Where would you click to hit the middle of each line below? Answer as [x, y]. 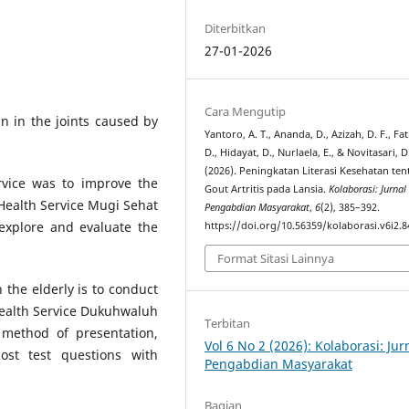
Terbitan [228, 323]
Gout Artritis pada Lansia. [267, 189]
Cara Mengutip [246, 112]
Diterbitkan [236, 29]
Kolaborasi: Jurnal [368, 189]
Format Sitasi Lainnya [276, 258]
